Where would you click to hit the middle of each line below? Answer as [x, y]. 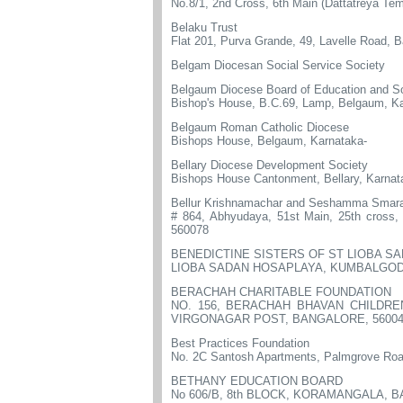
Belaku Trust [204, 27]
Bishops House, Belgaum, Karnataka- [269, 141]
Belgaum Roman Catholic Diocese [260, 127]
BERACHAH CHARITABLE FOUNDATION [281, 292]
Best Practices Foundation [240, 343]
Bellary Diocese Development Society [269, 165]
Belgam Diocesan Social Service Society [278, 65]
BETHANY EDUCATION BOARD [257, 381]
